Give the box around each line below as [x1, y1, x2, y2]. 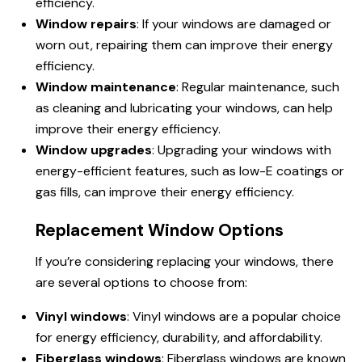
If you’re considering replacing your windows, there [36, 253, 334, 271]
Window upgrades [36, 141, 152, 159]
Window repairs [36, 15, 137, 33]
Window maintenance [36, 78, 176, 96]
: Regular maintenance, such [176, 78, 339, 96]
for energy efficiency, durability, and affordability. [36, 329, 322, 347]
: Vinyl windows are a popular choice [127, 308, 341, 326]
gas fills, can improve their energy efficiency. [36, 183, 294, 201]
